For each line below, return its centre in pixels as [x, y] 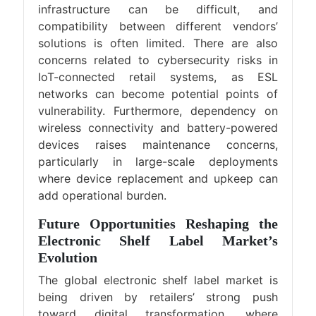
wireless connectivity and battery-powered [158, 128]
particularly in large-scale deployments [158, 162]
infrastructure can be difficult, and [158, 9]
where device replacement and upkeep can [158, 178]
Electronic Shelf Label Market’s [158, 241]
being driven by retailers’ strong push [158, 297]
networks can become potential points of [158, 94]
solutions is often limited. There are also [158, 43]
